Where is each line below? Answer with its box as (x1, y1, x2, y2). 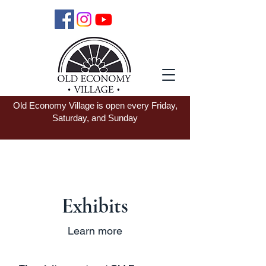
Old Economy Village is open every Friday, (12, 100, 178, 110)
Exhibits (62, 194, 128, 218)
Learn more (68, 224, 122, 237)
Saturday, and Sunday (52, 113, 138, 123)
